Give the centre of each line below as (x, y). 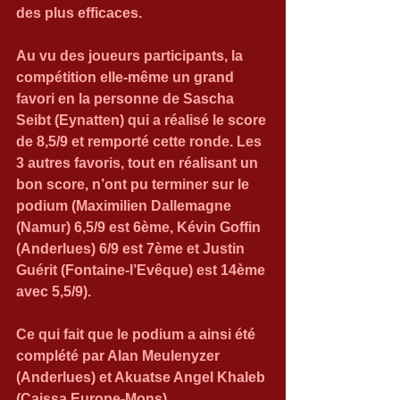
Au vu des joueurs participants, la (131, 56)
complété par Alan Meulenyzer (120, 356)
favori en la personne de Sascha (127, 99)
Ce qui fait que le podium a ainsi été (137, 334)
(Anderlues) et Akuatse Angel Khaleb (142, 377)
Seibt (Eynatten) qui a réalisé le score (143, 120)
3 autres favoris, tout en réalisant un (139, 163)
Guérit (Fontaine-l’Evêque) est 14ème (142, 270)
